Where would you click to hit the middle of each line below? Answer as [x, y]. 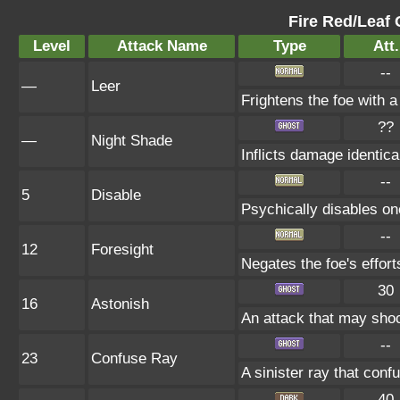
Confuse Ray [134, 358]
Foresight [122, 250]
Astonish [120, 304]
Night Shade [132, 141]
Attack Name [162, 46]
